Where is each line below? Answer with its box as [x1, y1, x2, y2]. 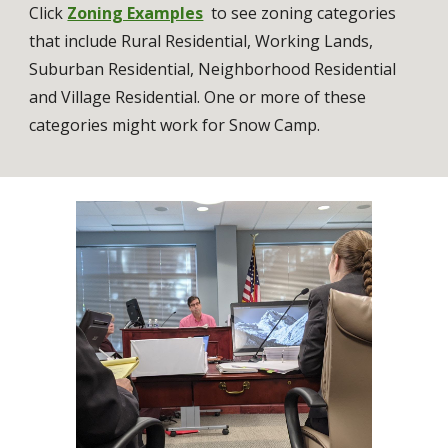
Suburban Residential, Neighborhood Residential [29, 57, 397, 80]
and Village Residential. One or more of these [29, 85, 367, 108]
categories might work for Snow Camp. [29, 113, 325, 136]
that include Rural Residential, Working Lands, [29, 29, 374, 52]
